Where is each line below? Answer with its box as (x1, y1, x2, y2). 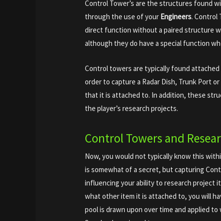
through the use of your (85, 11, 161, 21)
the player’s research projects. (85, 103, 179, 113)
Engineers (160, 11, 192, 21)
